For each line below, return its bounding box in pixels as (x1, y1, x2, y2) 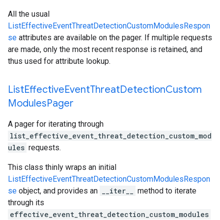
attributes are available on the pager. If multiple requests (17, 33, 212, 42)
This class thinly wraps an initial (8, 163, 116, 172)
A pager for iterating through (8, 119, 104, 129)
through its (8, 198, 44, 207)
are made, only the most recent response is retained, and (8, 45, 202, 54)
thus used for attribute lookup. (8, 56, 110, 66)
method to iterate (136, 186, 196, 195)
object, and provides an (17, 186, 100, 195)
